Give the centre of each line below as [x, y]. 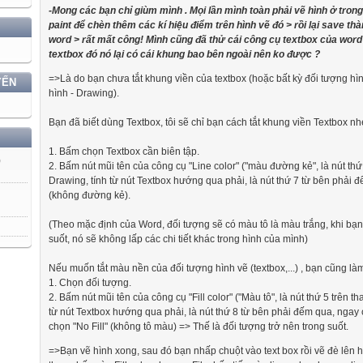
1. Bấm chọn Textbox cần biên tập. [124, 151]
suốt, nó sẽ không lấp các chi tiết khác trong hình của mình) [178, 239]
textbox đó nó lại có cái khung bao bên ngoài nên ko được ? [184, 54]
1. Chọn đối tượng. [90, 282]
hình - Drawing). [84, 93]
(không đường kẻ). [90, 195]
